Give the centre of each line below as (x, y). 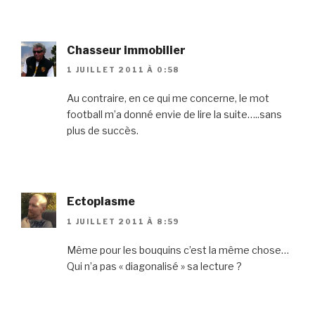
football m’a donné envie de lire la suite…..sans (174, 115)
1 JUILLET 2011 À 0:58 (124, 70)
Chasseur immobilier (126, 50)
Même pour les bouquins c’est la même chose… (178, 250)
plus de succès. (103, 131)
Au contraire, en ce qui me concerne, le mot (168, 98)
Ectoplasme (101, 202)
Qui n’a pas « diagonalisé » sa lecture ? (154, 266)
